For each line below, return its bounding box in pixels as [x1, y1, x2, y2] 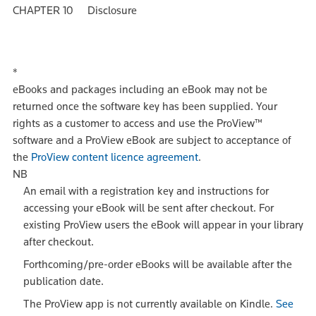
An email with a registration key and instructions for [23, 184, 269, 198]
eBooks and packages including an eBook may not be [13, 83, 267, 97]
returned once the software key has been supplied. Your [13, 99, 277, 114]
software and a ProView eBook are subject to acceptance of [13, 133, 291, 147]
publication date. [23, 274, 104, 288]
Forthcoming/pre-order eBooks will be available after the [23, 257, 292, 272]
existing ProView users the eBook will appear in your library [23, 218, 303, 232]
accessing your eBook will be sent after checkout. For [23, 201, 274, 215]
